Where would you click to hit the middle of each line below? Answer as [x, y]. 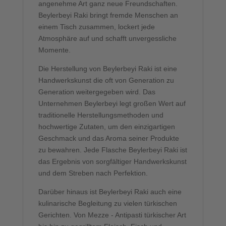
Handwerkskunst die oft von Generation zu [106, 80]
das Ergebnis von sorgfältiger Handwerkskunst [112, 161]
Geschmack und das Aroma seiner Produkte [108, 138]
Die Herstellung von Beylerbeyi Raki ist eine [107, 68]
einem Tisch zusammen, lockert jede [96, 26]
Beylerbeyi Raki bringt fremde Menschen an [108, 15]
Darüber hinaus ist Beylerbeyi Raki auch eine [110, 191]
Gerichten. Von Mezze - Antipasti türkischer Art [112, 215]
